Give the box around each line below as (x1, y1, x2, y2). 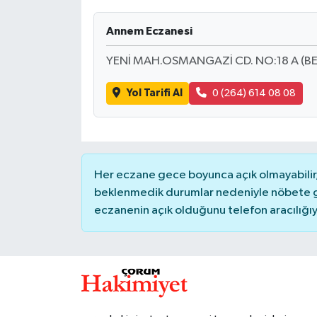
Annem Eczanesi (105, 25, 192, 37)
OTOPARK (38, 55, 96, 67)
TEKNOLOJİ (38, 91, 105, 103)
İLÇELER (38, 19, 86, 31)
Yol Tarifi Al (126, 87, 183, 98)
